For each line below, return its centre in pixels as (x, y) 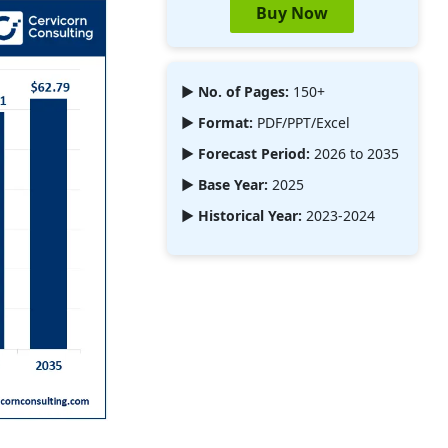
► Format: (216, 122)
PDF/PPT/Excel (301, 122)
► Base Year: (224, 184)
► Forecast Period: (245, 153)
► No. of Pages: (234, 91)
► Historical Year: (241, 215)
